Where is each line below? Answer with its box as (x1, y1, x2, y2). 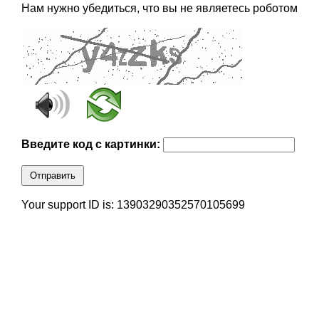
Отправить (29, 170, 75, 182)
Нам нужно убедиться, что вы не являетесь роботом (21, 2, 298, 15)
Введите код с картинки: (21, 138, 163, 151)
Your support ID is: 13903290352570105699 (21, 199, 245, 211)
